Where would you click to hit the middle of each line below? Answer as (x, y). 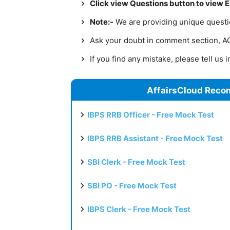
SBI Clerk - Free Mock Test (136, 162)
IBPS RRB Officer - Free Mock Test (151, 114)
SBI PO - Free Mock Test (132, 185)
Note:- (102, 22)
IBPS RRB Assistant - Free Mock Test (155, 138)
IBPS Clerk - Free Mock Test (139, 209)
